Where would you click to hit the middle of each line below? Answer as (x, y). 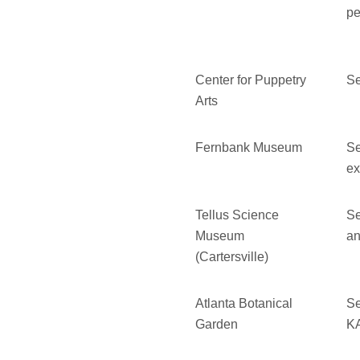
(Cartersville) (232, 257)
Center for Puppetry (251, 80)
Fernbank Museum (249, 148)
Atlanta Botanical (244, 304)
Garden (217, 325)
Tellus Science (237, 215)
